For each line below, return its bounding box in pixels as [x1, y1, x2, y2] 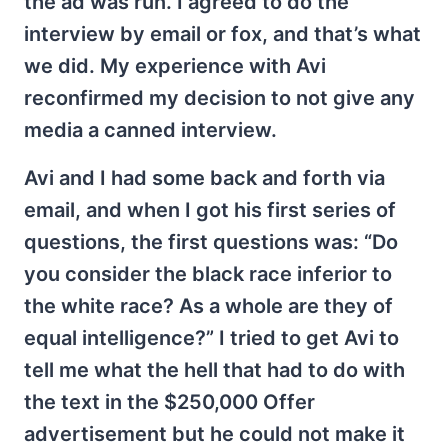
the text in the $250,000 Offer [24, 390, 315, 414]
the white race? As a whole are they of [24, 294, 393, 318]
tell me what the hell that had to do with [24, 358, 405, 382]
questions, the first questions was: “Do [24, 230, 398, 254]
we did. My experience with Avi [24, 54, 326, 78]
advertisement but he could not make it [24, 422, 405, 446]
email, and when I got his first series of [24, 198, 396, 222]
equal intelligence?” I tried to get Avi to [24, 326, 399, 350]
